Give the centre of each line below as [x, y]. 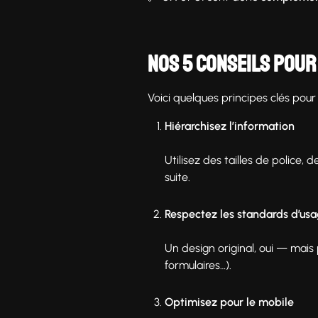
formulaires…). [198, 265]
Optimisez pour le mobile [229, 302]
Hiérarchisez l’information [230, 126]
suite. [177, 177]
